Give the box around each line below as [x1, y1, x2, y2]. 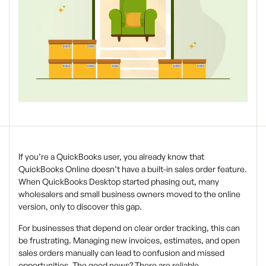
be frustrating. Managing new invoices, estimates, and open [18, 235, 240, 246]
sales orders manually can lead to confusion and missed [18, 248, 224, 258]
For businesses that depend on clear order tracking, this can [18, 223, 240, 233]
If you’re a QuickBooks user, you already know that [18, 151, 204, 162]
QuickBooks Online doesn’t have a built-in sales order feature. [18, 164, 247, 175]
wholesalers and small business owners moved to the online [18, 189, 240, 199]
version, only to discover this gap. [18, 201, 142, 212]
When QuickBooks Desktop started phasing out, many [18, 176, 219, 187]
